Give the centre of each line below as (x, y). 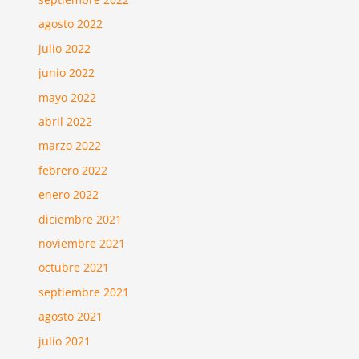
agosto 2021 (71, 317)
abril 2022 (66, 121)
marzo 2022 (70, 146)
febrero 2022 (73, 170)
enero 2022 (69, 195)
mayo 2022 (68, 97)
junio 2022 (67, 73)
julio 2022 (65, 48)
